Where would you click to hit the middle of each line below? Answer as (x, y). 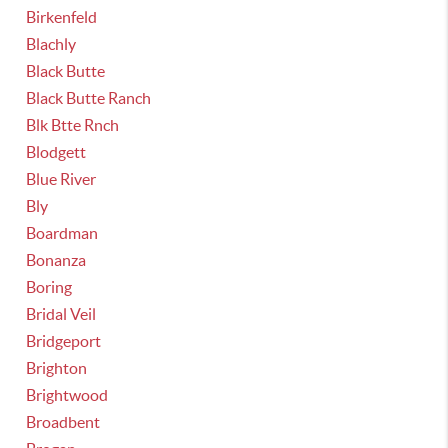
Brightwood (67, 395)
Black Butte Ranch (89, 98)
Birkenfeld (62, 17)
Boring (49, 287)
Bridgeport (64, 341)
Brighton (57, 368)
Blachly (51, 44)
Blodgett (56, 152)
